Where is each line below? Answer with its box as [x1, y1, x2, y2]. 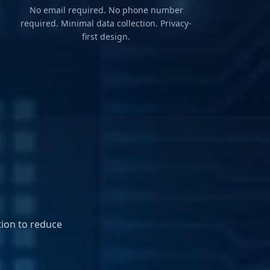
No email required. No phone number [29, 4, 183, 16]
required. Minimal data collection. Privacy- [20, 17, 192, 30]
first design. [82, 31, 130, 43]
